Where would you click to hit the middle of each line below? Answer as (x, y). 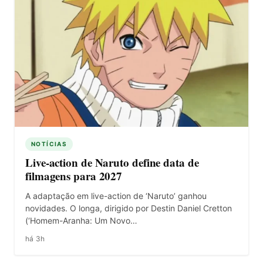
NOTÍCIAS (49, 144)
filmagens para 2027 (74, 176)
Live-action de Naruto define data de (112, 162)
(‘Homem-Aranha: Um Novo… (81, 220)
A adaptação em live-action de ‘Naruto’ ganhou (116, 195)
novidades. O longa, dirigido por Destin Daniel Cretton (129, 208)
